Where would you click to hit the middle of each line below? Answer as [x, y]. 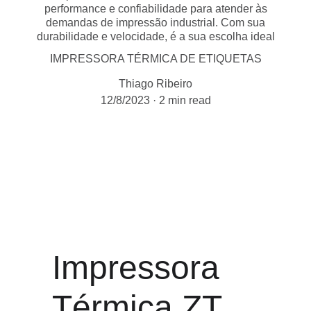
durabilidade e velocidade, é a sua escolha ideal [155, 36]
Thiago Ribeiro [155, 84]
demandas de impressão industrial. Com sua [155, 23]
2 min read [185, 100]
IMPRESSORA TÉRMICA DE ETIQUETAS [155, 59]
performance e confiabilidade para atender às [155, 9]
